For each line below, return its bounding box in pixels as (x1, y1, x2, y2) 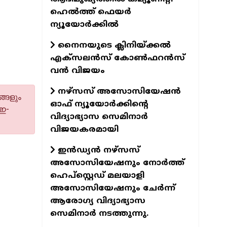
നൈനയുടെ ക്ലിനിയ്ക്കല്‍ (55, 40, 171, 51)
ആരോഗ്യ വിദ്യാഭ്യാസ (50, 196, 145, 206)
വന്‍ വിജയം (50, 65, 105, 76)
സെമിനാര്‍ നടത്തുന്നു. (50, 208, 148, 219)
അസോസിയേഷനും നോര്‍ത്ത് (50, 158, 184, 168)
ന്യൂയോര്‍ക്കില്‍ (50, 19, 119, 30)
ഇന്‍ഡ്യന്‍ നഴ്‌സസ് (55, 145, 140, 156)
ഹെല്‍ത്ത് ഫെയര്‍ (50, 7, 131, 17)
